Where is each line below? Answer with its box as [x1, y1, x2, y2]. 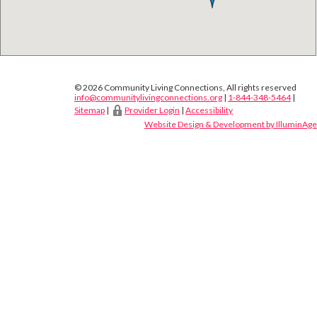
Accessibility [185, 105, 233, 116]
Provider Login [125, 105, 180, 116]
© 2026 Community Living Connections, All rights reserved [74, 82, 296, 93]
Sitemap [74, 105, 105, 116]
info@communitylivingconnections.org [74, 92, 222, 103]
